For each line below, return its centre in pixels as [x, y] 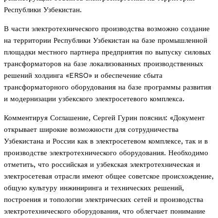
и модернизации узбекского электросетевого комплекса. [94, 99]
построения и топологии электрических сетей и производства [104, 200]
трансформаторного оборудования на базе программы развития [108, 87]
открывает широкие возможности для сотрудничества [91, 130]
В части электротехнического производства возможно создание [107, 29]
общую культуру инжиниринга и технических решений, [94, 188]
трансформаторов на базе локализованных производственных [104, 64]
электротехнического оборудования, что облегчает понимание [105, 211]
